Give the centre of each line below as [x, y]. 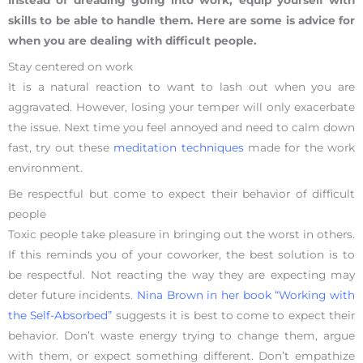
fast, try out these [61, 147]
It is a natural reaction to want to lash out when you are [181, 86]
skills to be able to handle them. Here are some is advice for [181, 21]
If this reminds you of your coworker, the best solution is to [181, 254]
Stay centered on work [70, 66]
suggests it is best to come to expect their [235, 315]
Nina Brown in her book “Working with [246, 295]
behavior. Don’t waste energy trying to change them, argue [181, 335]
